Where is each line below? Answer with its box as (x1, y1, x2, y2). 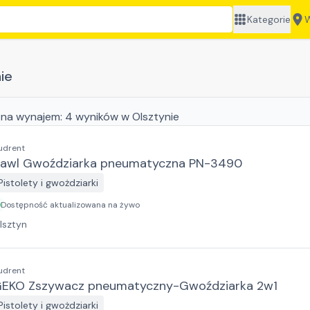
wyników (73, 109, 121, 124)
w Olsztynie (121, 109, 179, 124)
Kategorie (247, 13, 291, 26)
